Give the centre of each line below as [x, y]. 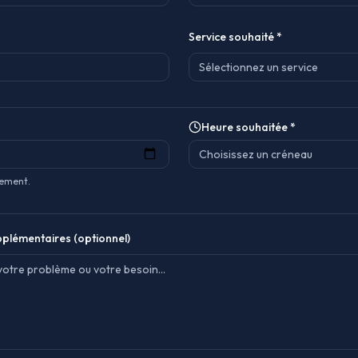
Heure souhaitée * [249, 127]
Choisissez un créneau [256, 154]
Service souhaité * [235, 37]
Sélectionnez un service [259, 67]
